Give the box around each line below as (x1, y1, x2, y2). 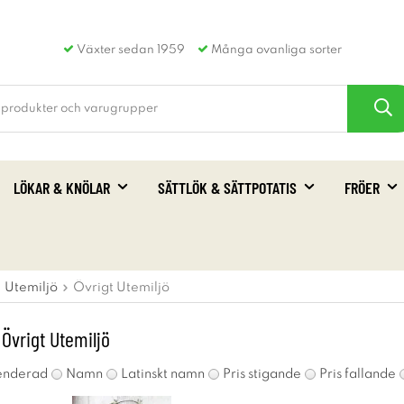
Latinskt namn (121, 368, 205, 381)
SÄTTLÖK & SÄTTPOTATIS (158, 178, 297, 197)
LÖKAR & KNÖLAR (14, 178, 110, 197)
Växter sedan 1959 (73, 44, 185, 56)
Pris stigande (223, 368, 301, 381)
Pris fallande (319, 368, 396, 381)
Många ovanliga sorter (207, 44, 342, 56)
